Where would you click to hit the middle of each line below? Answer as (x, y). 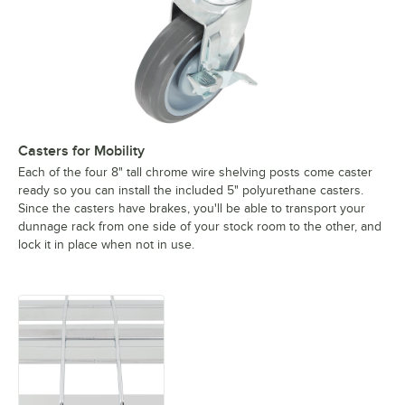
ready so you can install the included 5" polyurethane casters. (191, 191)
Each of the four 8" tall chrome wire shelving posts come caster (195, 173)
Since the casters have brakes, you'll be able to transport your (192, 209)
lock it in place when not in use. (106, 245)
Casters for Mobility (81, 151)
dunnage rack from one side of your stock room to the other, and (200, 227)
